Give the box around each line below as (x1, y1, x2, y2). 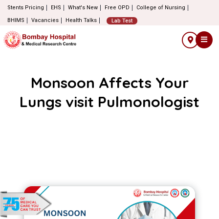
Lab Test (111, 17, 132, 24)
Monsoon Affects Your (30, 73, 189, 92)
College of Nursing (136, 4, 185, 11)
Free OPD (105, 4, 130, 11)
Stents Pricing (7, 4, 44, 11)
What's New (68, 4, 98, 11)
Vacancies (31, 17, 59, 23)
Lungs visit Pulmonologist (20, 92, 199, 111)
